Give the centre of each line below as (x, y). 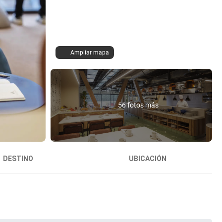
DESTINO (18, 159)
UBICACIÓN (147, 159)
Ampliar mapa (90, 53)
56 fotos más (138, 105)
